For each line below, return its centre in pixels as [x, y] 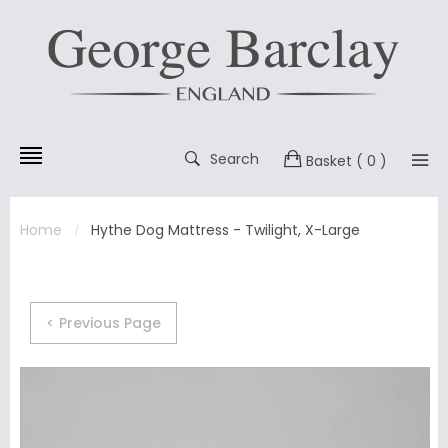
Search [234, 159]
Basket [329, 160]
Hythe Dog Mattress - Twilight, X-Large [225, 230]
